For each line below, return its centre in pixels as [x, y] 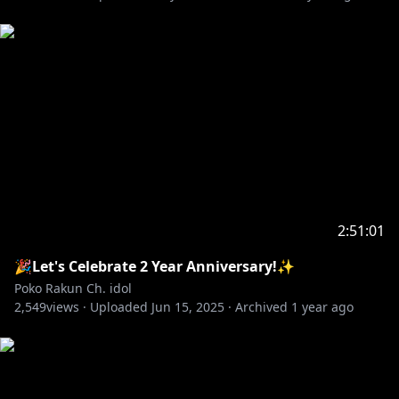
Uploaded [119, 307]
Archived [261, 307]
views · [66, 307]
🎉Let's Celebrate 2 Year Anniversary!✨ [155, 266]
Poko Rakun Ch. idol [73, 288]
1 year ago [322, 307]
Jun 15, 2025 [188, 307]
